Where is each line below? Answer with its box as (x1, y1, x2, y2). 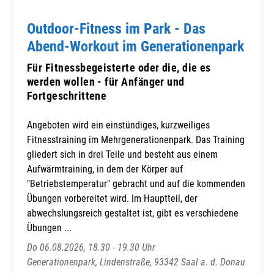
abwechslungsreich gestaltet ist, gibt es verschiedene (27, 207, 239, 220)
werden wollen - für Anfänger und (27, 75, 185, 88)
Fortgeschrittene (27, 89, 107, 102)
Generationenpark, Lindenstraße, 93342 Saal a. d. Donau (27, 256, 245, 268)
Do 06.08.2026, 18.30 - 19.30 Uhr (27, 242, 155, 254)
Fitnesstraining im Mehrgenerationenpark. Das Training (27, 134, 245, 146)
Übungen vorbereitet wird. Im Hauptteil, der (27, 193, 198, 205)
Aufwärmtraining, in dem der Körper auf (27, 163, 183, 176)
